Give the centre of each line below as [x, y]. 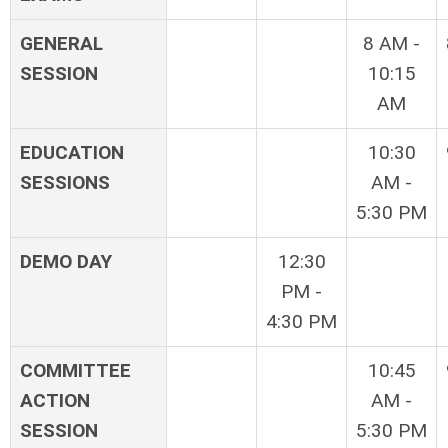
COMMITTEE [75, 370]
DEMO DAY [66, 261]
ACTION [55, 400]
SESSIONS [65, 182]
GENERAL [61, 43]
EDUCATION [72, 152]
